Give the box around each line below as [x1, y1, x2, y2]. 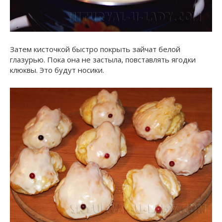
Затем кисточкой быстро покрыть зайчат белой [10, 44, 180, 54]
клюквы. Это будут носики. [10, 65, 104, 75]
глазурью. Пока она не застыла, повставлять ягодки [10, 55, 198, 64]
